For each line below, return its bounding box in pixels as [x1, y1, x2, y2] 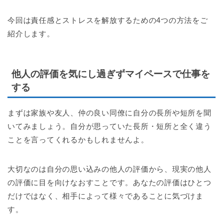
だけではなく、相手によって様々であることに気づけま [7, 192, 204, 201]
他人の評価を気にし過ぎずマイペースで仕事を [11, 69, 210, 80]
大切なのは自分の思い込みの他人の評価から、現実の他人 [7, 165, 212, 174]
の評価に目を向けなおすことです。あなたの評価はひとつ [7, 178, 212, 187]
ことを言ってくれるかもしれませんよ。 [7, 135, 149, 144]
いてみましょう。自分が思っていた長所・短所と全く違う [7, 122, 212, 131]
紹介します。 [7, 29, 55, 38]
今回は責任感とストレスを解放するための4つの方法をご [7, 16, 208, 25]
